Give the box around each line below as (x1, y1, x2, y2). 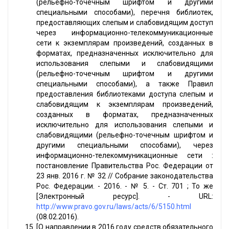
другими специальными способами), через (36, 141, 213, 150)
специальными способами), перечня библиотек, (36, 8, 213, 17)
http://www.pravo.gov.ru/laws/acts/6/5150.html (36, 202, 191, 211)
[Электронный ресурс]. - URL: (36, 192, 213, 201)
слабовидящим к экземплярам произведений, (36, 100, 213, 109)
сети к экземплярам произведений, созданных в (36, 39, 213, 48)
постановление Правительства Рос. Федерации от (36, 162, 213, 170)
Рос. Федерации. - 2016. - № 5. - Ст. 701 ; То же (36, 182, 213, 191)
